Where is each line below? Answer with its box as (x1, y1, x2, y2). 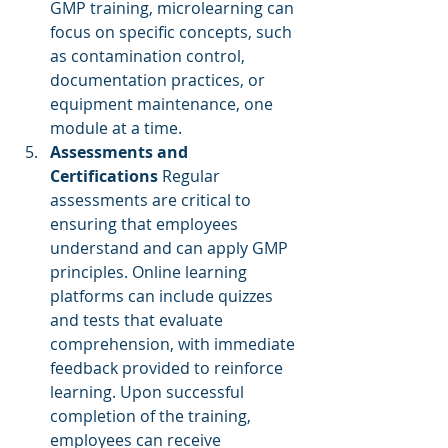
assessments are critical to (50, 189, 255, 211)
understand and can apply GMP (50, 237, 292, 259)
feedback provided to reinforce (50, 357, 287, 379)
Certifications (50, 165, 158, 187)
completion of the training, (50, 405, 255, 427)
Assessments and (50, 141, 192, 163)
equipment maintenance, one (50, 93, 277, 115)
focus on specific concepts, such (50, 21, 296, 43)
